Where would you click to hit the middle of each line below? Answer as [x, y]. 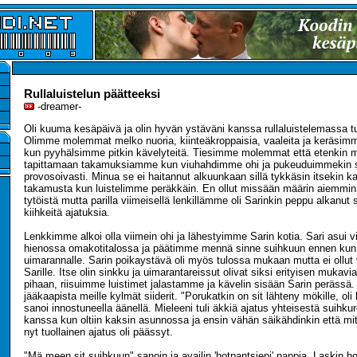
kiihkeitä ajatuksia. [67, 212]
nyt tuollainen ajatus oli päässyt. [98, 332]
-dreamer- [58, 106]
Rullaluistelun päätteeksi [92, 94]
